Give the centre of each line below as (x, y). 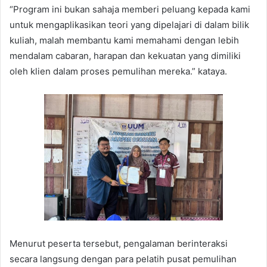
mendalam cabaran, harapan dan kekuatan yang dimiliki (125, 56)
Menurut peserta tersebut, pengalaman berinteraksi (119, 244)
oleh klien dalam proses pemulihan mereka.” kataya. (118, 72)
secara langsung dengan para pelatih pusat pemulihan (123, 259)
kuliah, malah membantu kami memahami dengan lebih (124, 41)
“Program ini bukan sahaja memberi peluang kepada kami (130, 10)
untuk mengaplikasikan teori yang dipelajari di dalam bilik (129, 25)
